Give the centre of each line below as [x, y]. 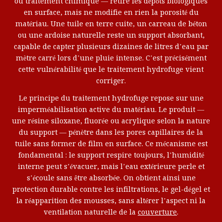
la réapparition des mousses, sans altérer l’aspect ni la [111, 201]
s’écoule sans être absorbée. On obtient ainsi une [111, 178]
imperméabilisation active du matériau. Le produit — [111, 110]
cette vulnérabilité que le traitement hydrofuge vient [111, 70]
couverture [157, 212]
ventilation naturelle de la [91, 212]
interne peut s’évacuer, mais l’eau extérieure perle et [111, 167]
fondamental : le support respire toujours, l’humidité [111, 155]
